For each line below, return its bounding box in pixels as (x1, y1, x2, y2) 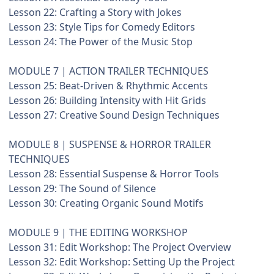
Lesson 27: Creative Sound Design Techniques (9, 108, 220, 122)
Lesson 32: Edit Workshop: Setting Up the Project (9, 255, 235, 269)
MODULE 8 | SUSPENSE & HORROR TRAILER (9, 138, 211, 152)
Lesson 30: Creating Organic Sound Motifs (9, 196, 204, 210)
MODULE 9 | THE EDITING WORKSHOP (9, 226, 188, 240)
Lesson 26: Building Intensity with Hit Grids (9, 94, 206, 108)
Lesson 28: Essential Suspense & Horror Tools (9, 167, 219, 181)
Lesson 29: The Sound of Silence (9, 182, 156, 196)
